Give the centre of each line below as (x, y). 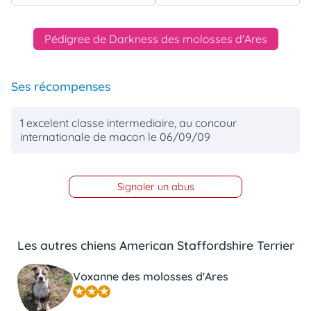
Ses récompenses (61, 86)
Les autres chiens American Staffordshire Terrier (155, 245)
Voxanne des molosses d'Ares (150, 276)
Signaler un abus (155, 186)
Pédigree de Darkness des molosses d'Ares (155, 39)
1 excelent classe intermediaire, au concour (129, 123)
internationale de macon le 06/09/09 (116, 137)
